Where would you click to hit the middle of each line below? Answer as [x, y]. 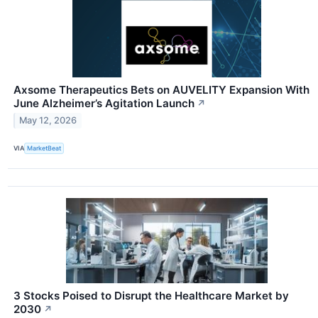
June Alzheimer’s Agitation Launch [104, 103]
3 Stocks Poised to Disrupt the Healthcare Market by [151, 295]
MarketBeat [44, 148]
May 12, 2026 [48, 121]
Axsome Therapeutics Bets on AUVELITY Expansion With [161, 89]
